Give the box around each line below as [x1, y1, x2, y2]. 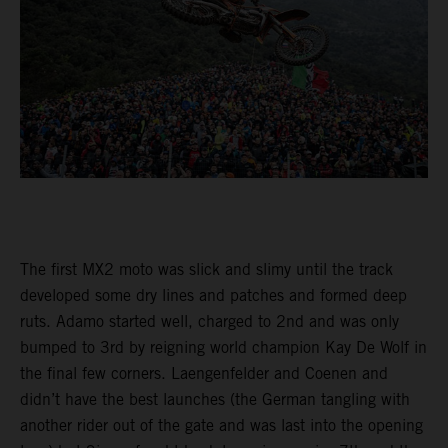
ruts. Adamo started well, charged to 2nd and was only [20, 312, 399, 332]
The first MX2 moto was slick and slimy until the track [20, 260, 393, 280]
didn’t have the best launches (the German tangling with [20, 390, 410, 410]
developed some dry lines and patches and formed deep [20, 286, 407, 306]
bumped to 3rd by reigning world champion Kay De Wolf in [20, 338, 427, 358]
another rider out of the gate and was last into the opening [20, 416, 423, 436]
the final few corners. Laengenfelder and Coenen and [20, 364, 388, 384]
